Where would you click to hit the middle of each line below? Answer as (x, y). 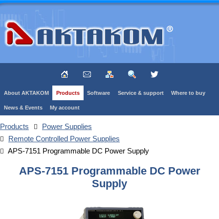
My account (65, 108)
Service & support (141, 93)
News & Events (23, 108)
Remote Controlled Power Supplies (64, 139)
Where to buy (188, 93)
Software (99, 93)
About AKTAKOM (26, 93)
